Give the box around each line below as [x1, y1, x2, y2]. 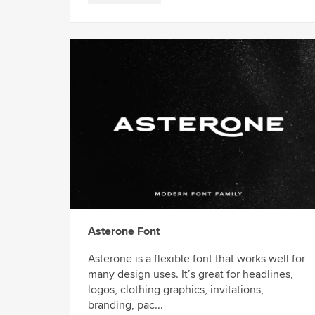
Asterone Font [88, 224, 160, 239]
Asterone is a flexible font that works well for [88, 251, 305, 266]
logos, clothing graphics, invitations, [88, 282, 264, 297]
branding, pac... [88, 297, 163, 312]
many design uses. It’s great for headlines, [88, 266, 293, 281]
